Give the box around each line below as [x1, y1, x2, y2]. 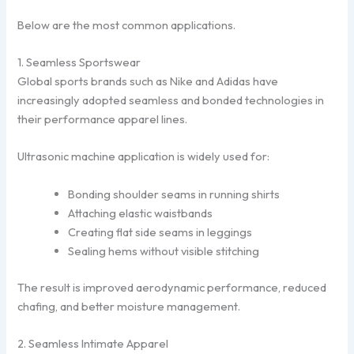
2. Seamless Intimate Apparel [17, 335, 169, 351]
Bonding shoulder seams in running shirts [68, 186, 281, 201]
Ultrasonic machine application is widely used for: [17, 149, 270, 164]
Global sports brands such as [17, 73, 171, 89]
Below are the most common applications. [17, 17, 236, 32]
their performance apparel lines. [17, 111, 188, 127]
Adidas [217, 73, 251, 89]
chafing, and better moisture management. [17, 298, 241, 314]
